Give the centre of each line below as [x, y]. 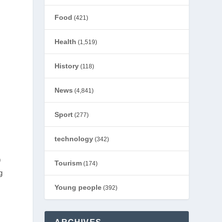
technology [74, 139]
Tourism [68, 163]
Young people [78, 187]
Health [66, 42]
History [67, 66]
